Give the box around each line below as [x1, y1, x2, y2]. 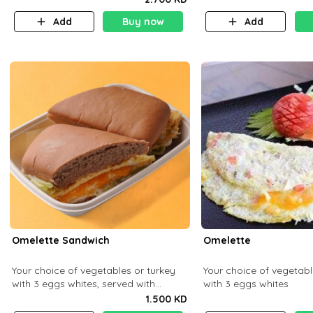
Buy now [122, 15, 164, 28]
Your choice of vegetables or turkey [12, 263, 176, 277]
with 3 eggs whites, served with [12, 277, 156, 290]
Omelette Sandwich [12, 233, 110, 247]
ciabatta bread [12, 290, 83, 303]
